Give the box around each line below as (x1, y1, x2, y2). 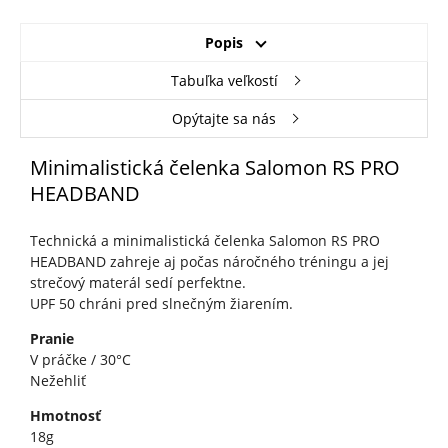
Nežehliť (29, 371, 86, 391)
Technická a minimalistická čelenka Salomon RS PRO (29, 231, 380, 251)
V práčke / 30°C (29, 350, 131, 370)
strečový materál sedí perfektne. (29, 273, 246, 293)
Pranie (29, 329, 74, 349)
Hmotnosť (29, 406, 101, 426)
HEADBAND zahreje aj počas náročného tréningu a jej (29, 252, 389, 272)
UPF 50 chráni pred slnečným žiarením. (29, 294, 293, 314)
